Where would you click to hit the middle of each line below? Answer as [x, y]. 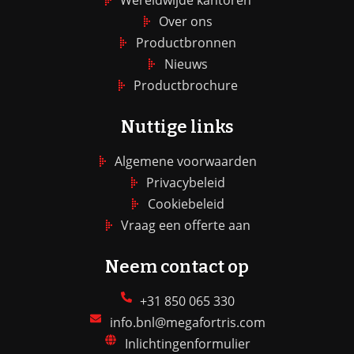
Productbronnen [186, 42]
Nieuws [186, 64]
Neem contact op [177, 266]
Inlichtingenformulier [187, 343]
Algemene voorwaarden [186, 161]
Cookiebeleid [186, 203]
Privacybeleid [186, 182]
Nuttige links [177, 126]
